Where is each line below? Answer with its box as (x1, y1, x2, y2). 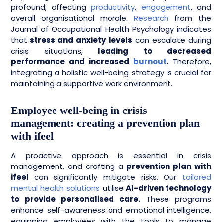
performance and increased (11, 56, 133, 67)
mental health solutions (11, 183, 100, 193)
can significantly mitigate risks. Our (34, 172, 183, 182)
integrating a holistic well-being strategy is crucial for (11, 67, 211, 78)
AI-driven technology (123, 183, 212, 193)
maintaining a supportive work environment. (11, 78, 172, 89)
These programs (140, 194, 211, 204)
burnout (133, 56, 166, 67)
